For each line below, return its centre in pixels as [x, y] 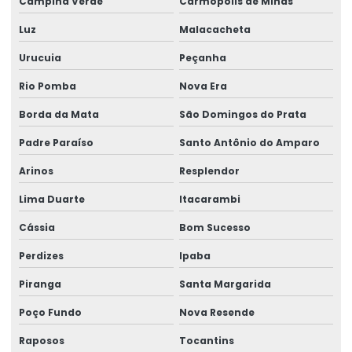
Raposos [42, 340]
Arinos [36, 170]
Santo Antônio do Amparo [249, 142]
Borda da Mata [59, 114]
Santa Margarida [225, 284]
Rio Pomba [48, 86]
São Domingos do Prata [242, 114]
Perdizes [41, 255]
